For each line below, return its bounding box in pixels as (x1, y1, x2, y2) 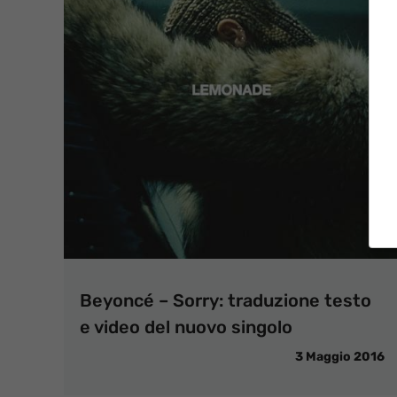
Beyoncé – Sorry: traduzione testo (80, 290, 371, 311)
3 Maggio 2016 (295, 349, 385, 364)
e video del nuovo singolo (80, 316, 292, 338)
